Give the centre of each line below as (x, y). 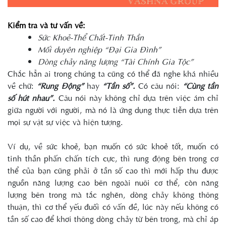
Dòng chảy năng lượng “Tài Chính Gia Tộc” (116, 62)
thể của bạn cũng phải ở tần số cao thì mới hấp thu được (113, 171)
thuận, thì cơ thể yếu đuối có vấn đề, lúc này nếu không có (113, 207)
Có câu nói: (159, 86)
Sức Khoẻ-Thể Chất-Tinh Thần (91, 37)
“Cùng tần (201, 86)
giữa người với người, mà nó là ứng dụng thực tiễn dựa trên (113, 110)
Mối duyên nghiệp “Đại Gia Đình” (99, 49)
